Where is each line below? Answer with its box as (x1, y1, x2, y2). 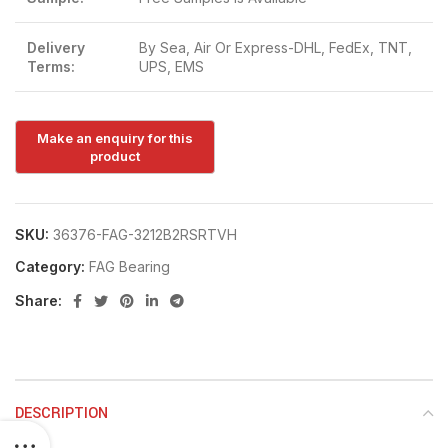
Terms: (27, 58, 75, 75)
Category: (15, 257, 85, 275)
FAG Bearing (89, 257, 170, 275)
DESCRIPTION (15, 402, 108, 424)
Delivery (27, 39, 85, 56)
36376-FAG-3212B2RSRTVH (53, 225, 237, 243)
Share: (15, 291, 62, 309)
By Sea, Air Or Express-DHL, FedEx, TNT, (139, 39, 412, 56)
